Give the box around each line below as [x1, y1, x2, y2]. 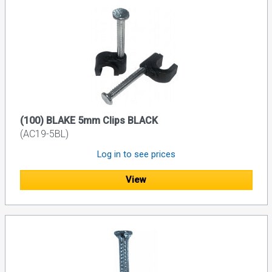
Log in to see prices [97, 149, 175, 160]
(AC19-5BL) [19, 128, 69, 140]
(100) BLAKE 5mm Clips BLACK [19, 115, 158, 127]
